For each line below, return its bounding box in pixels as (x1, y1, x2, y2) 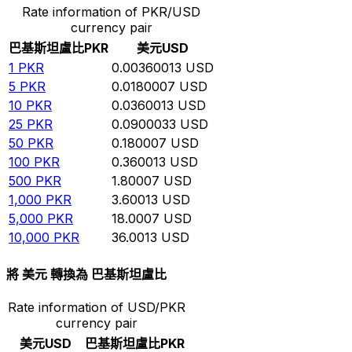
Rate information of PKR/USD (22, 3, 200, 20)
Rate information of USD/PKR (8, 299, 185, 316)
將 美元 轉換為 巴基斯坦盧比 (6, 266, 167, 283)
